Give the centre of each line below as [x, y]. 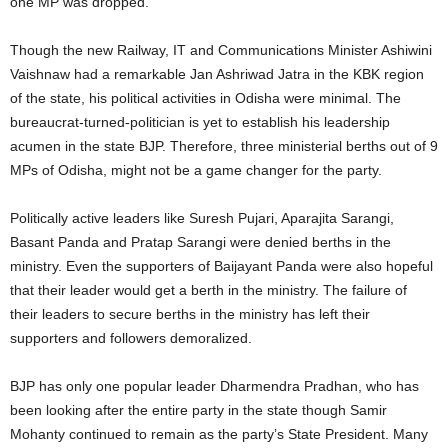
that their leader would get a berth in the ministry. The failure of [208, 289]
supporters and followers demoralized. [131, 337]
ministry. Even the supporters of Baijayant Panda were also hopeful [221, 265]
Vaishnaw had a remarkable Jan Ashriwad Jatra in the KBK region [217, 73]
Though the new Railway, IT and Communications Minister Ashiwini [221, 49]
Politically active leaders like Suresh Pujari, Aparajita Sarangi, [202, 217]
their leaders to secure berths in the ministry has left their [190, 313]
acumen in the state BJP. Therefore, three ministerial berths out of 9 [224, 145]
